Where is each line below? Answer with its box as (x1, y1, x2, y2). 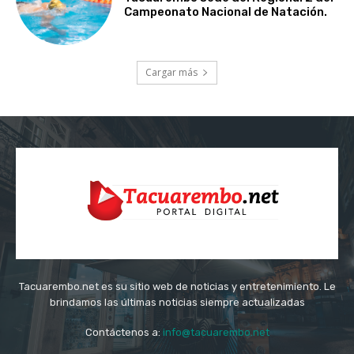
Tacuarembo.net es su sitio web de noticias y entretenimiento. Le (18, 281, 336, 293)
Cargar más (145, 66, 198, 80)
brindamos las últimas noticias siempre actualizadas (49, 296, 305, 309)
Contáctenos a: (85, 326, 163, 339)
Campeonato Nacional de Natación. (124, 4, 328, 19)
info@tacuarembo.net (162, 326, 269, 339)
